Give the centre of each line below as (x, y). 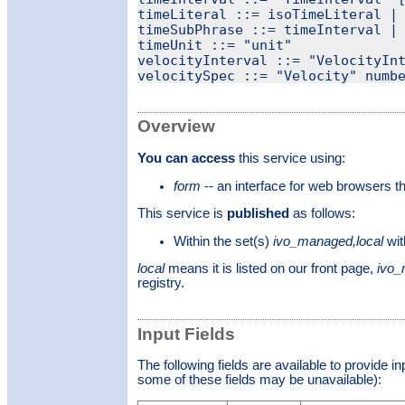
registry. (160, 283)
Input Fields (186, 334)
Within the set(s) (223, 241)
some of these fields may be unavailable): (259, 380)
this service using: (290, 158)
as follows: (322, 214)
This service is (182, 214)
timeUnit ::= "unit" (214, 45)
